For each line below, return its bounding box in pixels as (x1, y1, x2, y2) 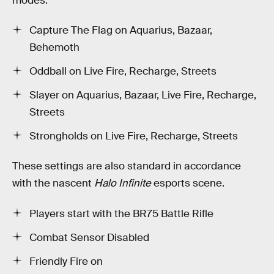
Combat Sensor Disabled (29, 231, 149, 244)
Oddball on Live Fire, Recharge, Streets (29, 65, 217, 78)
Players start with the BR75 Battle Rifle (29, 207, 213, 221)
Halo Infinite (94, 177, 154, 190)
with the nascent (12, 177, 94, 190)
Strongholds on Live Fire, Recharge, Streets (29, 129, 238, 143)
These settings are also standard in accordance (12, 160, 241, 173)
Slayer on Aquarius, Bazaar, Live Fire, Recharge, (29, 89, 256, 102)
